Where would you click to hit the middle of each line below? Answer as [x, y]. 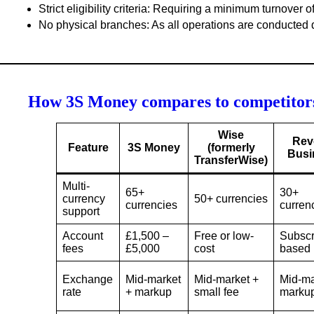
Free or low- [224, 235]
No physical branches [93, 25]
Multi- [76, 186]
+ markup [149, 292]
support [81, 211]
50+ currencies [231, 198]
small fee [217, 292]
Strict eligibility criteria [93, 8]
